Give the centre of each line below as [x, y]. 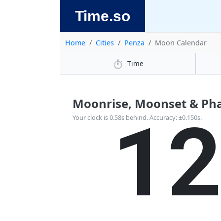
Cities [105, 43]
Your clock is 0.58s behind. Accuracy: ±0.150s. [137, 117]
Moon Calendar [181, 43]
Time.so [103, 16]
